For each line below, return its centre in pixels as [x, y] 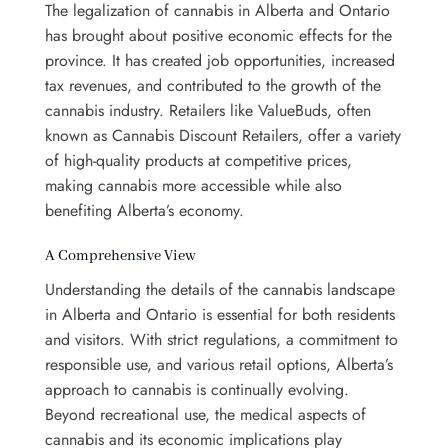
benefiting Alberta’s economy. [144, 211]
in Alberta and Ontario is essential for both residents [220, 315]
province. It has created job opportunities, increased [220, 61]
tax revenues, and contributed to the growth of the [213, 86]
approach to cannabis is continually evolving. [197, 390]
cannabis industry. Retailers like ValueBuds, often [208, 111]
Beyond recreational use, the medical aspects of [205, 415]
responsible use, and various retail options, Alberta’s [219, 365]
